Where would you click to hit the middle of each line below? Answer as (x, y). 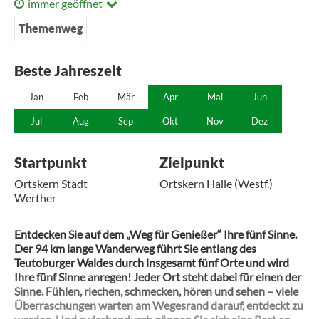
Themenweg (51, 28)
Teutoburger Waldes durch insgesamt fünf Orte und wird (152, 262)
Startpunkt (51, 162)
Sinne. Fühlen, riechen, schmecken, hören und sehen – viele (156, 291)
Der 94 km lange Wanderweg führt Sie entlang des (135, 248)
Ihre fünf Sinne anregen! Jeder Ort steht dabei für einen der (158, 277)
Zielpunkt (192, 162)
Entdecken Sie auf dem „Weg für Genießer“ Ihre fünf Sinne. (156, 234)
